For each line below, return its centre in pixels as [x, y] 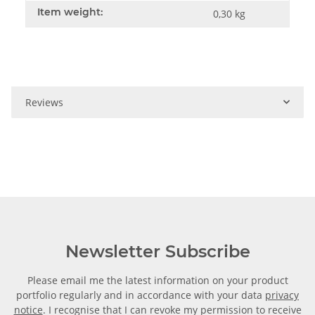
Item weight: [70, 12]
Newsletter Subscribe [157, 251]
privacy [282, 295]
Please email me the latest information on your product [157, 280]
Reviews [44, 102]
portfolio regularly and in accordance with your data [141, 295]
